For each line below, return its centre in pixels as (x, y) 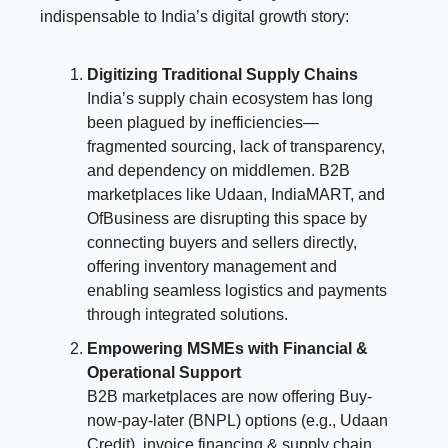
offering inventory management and (212, 266)
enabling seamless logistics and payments (237, 290)
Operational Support (164, 372)
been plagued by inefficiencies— (203, 122)
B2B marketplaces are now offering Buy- (229, 396)
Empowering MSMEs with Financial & (227, 348)
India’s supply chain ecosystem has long (230, 98)
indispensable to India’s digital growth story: (194, 16)
